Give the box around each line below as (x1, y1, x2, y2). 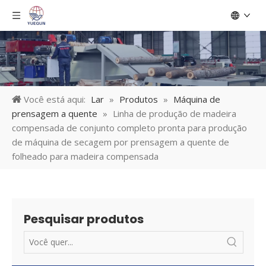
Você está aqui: (24, 93, 85, 106)
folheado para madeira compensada (12, 150, 159, 163)
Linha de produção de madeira (113, 107, 236, 120)
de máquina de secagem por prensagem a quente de (12, 136, 229, 148)
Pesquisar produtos (24, 211, 144, 228)
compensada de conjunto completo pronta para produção (12, 122, 247, 134)
